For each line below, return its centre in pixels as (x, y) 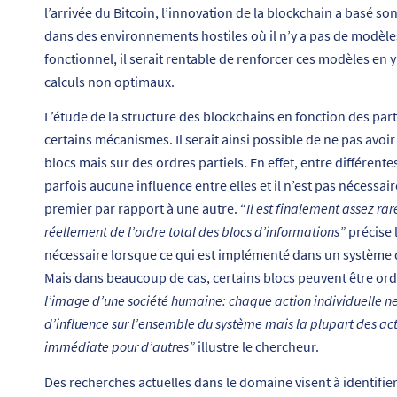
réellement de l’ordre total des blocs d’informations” (196, 232)
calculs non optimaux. (109, 81)
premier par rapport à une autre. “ (145, 209)
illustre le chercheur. (258, 347)
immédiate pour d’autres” (121, 347)
